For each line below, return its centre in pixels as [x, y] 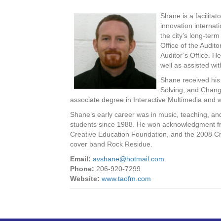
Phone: [82, 169]
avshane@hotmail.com [129, 159]
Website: [85, 179]
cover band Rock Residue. [111, 144]
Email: [80, 159]
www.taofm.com [126, 179]
